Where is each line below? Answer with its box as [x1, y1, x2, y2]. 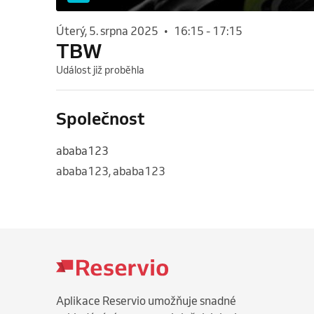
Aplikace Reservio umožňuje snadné [56, 294, 236, 308]
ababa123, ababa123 [56, 164, 165, 179]
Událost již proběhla [56, 64, 144, 77]
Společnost [56, 107, 145, 130]
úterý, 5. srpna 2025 [64, 24, 158, 39]
